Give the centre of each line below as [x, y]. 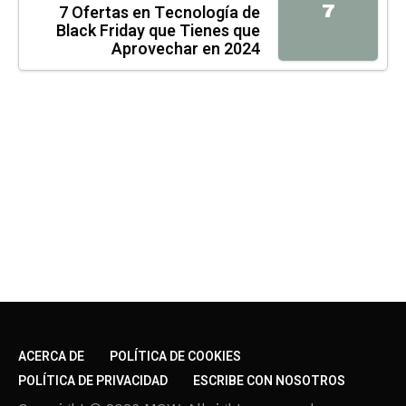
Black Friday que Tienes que [158, 32]
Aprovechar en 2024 [186, 50]
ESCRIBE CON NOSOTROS [269, 381]
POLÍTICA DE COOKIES [175, 356]
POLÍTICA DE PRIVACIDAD [93, 381]
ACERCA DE [51, 356]
